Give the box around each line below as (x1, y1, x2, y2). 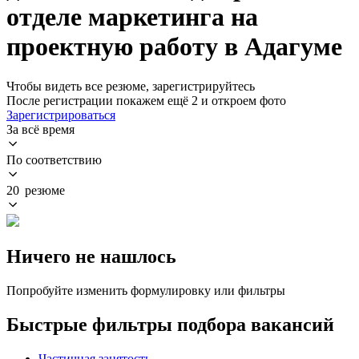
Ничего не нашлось (6, 245, 176, 267)
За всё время (6, 122, 75, 136)
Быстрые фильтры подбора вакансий (6, 313, 334, 335)
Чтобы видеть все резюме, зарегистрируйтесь (6, 79, 255, 93)
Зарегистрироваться (6, 107, 115, 122)
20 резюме (6, 183, 65, 197)
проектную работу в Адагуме (6, 32, 342, 62)
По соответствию (6, 152, 102, 167)
